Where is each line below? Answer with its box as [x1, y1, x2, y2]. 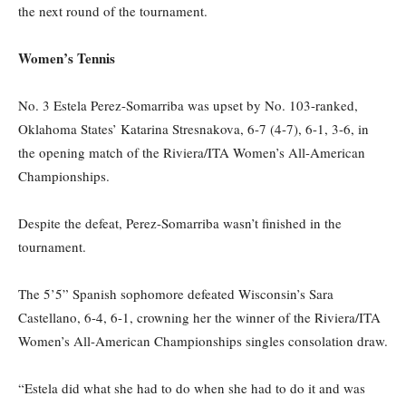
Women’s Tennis [18, 48, 115, 69]
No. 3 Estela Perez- [18, 96, 126, 115]
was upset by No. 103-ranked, [184, 96, 358, 115]
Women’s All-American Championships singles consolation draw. [18, 332, 388, 351]
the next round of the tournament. [18, 2, 208, 21]
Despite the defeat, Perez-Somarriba [18, 214, 223, 233]
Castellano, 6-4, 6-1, [18, 308, 137, 327]
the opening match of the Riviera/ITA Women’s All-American [18, 143, 365, 162]
